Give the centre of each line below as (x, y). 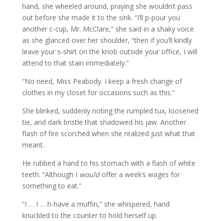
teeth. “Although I (51, 174)
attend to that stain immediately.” (75, 63)
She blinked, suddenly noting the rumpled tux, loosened (110, 110)
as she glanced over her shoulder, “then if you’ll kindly (107, 40)
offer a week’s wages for (140, 174)
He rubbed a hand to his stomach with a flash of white (109, 163)
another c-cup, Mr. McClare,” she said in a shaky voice (108, 29)
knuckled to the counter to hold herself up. (90, 215)
